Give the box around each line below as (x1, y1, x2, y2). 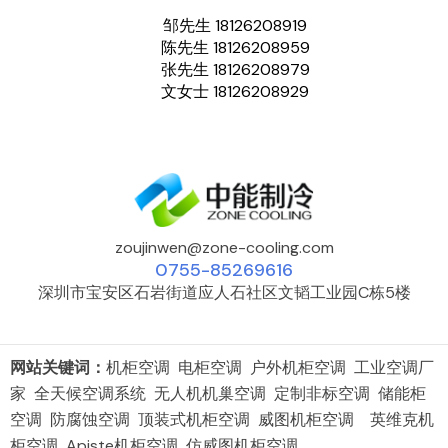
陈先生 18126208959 (160, 36, 310, 58)
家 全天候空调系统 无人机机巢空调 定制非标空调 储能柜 (10, 382, 426, 404)
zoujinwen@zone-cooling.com (114, 236, 334, 258)
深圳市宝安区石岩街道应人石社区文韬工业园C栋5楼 (37, 281, 411, 303)
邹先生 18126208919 (163, 14, 308, 36)
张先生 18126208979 (160, 58, 310, 80)
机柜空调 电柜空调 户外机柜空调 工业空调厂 (106, 356, 434, 378)
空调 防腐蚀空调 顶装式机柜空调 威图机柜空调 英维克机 (10, 408, 434, 430)
